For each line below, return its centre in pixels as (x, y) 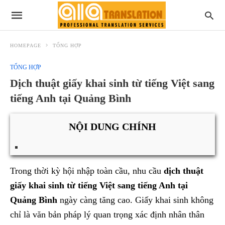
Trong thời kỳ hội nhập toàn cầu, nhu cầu (87, 171)
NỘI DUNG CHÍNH (113, 127)
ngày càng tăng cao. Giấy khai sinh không (135, 200)
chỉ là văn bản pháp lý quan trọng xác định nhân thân (107, 215)
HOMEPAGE (26, 45)
